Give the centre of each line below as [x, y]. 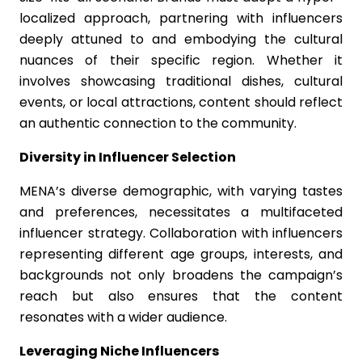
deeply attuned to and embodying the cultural [181, 39]
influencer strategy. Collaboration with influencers [181, 233]
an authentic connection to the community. [158, 123]
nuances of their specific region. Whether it [181, 60]
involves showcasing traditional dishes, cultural [181, 81]
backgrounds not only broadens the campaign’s [181, 275]
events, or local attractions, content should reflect [181, 102]
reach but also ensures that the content [181, 296]
